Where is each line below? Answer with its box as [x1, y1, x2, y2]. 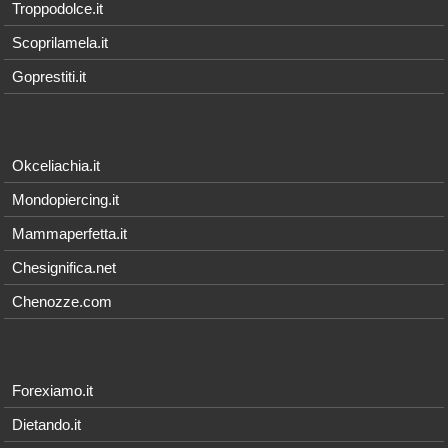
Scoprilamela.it [12, 33, 109, 51]
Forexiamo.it [12, 381, 94, 399]
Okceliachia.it [12, 156, 101, 174]
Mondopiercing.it [12, 190, 120, 208]
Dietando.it [12, 415, 82, 433]
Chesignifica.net [12, 258, 117, 276]
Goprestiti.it [12, 67, 87, 85]
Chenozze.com [12, 292, 113, 310]
